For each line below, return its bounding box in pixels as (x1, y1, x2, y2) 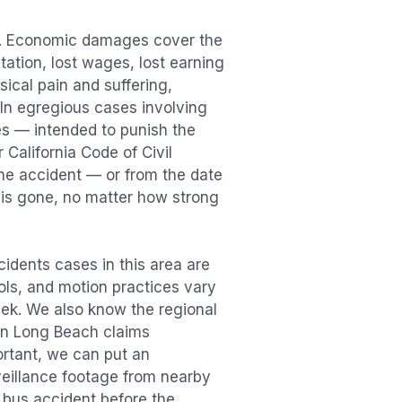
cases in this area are (50, 256, 210, 275)
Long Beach (13, 323, 99, 342)
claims (99, 323, 150, 342)
